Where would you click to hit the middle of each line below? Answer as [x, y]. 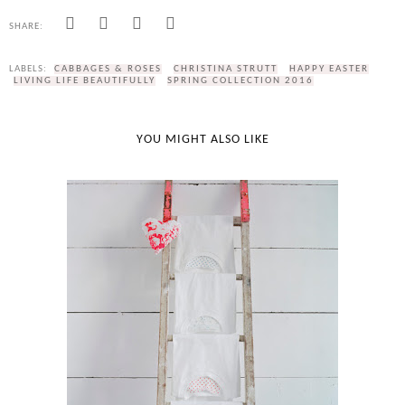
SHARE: [26, 26]
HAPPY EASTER [329, 69]
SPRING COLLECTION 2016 [240, 80]
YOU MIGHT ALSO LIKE [202, 139]
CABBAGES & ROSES [108, 69]
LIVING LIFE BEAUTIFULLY [85, 80]
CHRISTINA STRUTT [226, 69]
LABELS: [29, 69]
